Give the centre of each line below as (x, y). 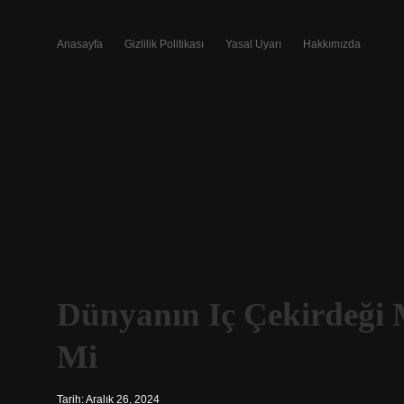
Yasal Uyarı (253, 44)
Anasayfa (80, 44)
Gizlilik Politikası (164, 44)
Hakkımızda (332, 44)
